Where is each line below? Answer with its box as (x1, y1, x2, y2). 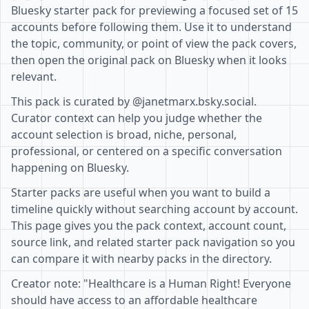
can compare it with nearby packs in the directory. (11, 251, 272, 266)
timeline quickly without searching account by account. (11, 201, 298, 217)
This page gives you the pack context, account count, (11, 218, 286, 233)
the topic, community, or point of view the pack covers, (11, 36, 297, 51)
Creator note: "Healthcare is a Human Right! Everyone (11, 276, 291, 291)
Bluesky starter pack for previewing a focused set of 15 (11, 3, 298, 18)
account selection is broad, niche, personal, (11, 127, 237, 142)
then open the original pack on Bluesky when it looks (11, 52, 287, 68)
